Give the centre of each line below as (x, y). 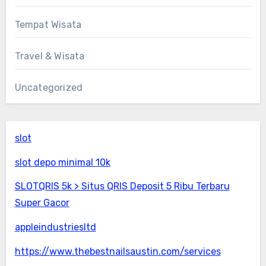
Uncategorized (49, 87)
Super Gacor (42, 203)
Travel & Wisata (50, 56)
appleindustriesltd (55, 227)
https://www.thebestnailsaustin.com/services (118, 252)
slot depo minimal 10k (62, 162)
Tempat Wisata (48, 24)
